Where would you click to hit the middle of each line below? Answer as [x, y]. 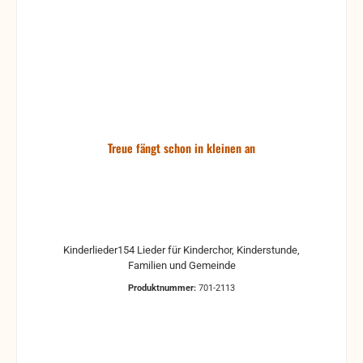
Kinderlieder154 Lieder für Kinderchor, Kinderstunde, [181, 250]
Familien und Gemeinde [181, 265]
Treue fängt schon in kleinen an [181, 148]
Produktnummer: [163, 288]
